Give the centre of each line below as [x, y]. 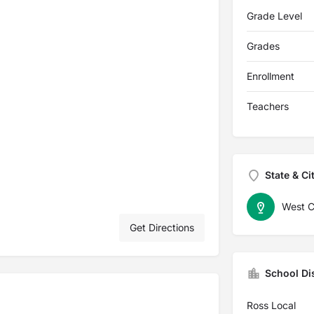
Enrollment [270, 76]
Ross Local [271, 305]
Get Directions [162, 227]
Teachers [267, 106]
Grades [263, 46]
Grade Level [274, 16]
